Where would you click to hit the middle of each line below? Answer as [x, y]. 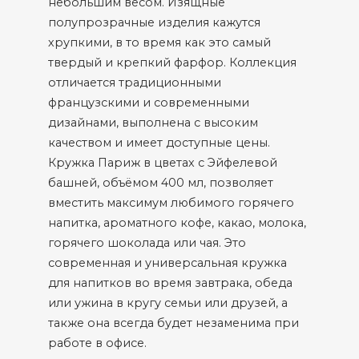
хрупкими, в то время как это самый [159, 42]
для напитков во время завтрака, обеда [170, 283]
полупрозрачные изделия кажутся [154, 22]
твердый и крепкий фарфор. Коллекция [172, 63]
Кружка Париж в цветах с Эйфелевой [163, 163]
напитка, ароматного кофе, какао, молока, [177, 223]
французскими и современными [149, 103]
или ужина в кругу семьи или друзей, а [168, 303]
